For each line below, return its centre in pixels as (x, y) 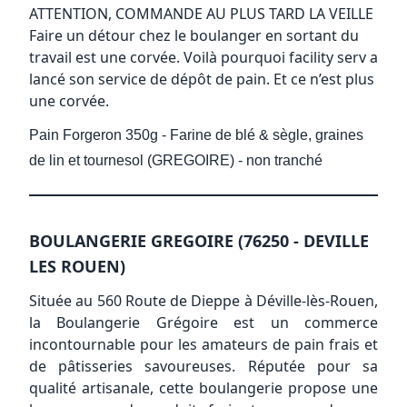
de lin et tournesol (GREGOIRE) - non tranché (176, 160)
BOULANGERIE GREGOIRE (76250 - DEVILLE (199, 240)
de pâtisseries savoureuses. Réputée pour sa (203, 366)
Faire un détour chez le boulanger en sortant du (194, 35)
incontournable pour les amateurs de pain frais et (203, 344)
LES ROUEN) (77, 266)
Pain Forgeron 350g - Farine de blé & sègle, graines (196, 134)
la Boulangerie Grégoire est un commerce (203, 322)
